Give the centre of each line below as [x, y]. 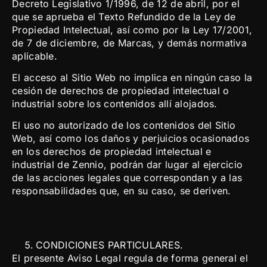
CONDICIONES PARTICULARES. [110, 245]
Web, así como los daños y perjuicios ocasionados [131, 139]
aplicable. [35, 56]
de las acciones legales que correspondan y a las [127, 178]
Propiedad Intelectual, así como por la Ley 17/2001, [132, 30]
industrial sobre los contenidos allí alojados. [115, 104]
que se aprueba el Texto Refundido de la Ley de [124, 16]
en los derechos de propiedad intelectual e [112, 152]
